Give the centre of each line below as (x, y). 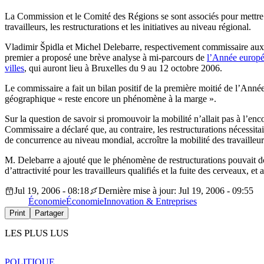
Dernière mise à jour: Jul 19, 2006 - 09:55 (176, 191)
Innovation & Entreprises (150, 202)
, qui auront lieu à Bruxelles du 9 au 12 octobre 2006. (123, 68)
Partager (49, 213)
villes (14, 68)
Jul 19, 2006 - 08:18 (52, 191)
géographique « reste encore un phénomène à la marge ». (112, 99)
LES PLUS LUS (37, 233)
